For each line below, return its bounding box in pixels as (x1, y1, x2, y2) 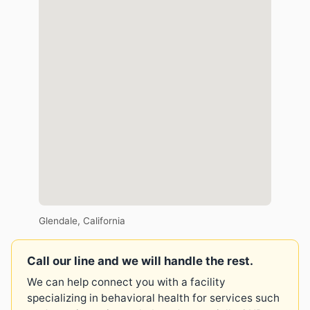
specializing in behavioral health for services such (27, 291, 280, 304)
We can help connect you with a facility (27, 275, 226, 289)
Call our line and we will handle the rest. (27, 254, 253, 268)
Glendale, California (39, 215, 125, 226)
